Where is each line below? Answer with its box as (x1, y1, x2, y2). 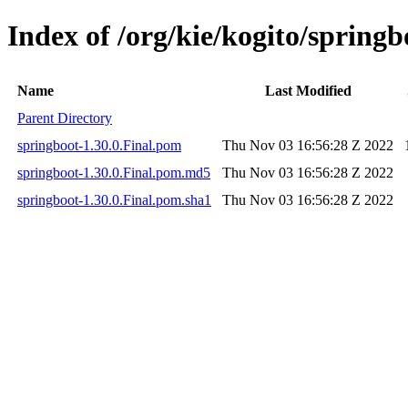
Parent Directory (17, 109, 112, 126)
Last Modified (264, 82, 352, 98)
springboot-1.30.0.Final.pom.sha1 (17, 191, 211, 208)
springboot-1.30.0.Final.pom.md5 (17, 164, 210, 180)
